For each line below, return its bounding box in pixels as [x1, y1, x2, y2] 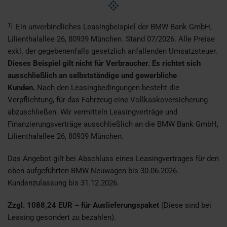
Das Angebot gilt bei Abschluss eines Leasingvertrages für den [8, 154, 219, 164]
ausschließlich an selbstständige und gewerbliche [8, 71, 177, 81]
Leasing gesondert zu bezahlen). [8, 213, 116, 222]
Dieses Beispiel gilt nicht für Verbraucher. [8, 59, 150, 68]
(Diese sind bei [161, 201, 211, 210]
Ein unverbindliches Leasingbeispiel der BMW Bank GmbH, [16, 22, 212, 32]
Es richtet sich [152, 59, 201, 68]
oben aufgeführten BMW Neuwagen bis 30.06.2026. [8, 166, 179, 176]
